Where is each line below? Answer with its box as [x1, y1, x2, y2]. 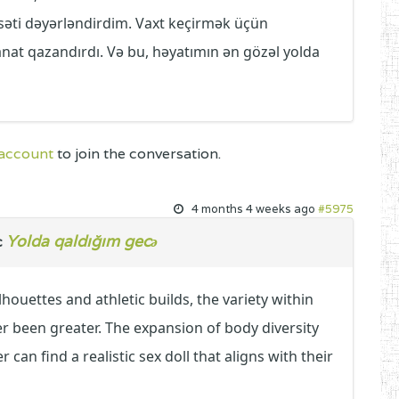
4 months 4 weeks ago [191, 201, 316, 216]
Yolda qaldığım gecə [6, 231, 159, 251]
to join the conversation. [53, 144, 222, 163]
